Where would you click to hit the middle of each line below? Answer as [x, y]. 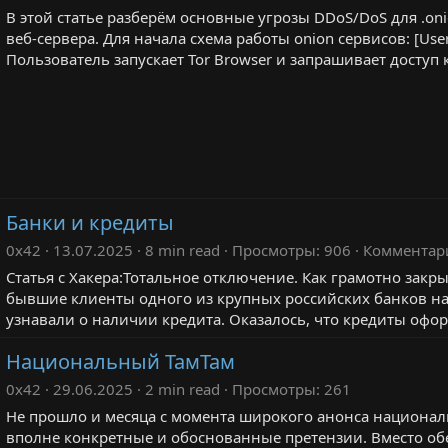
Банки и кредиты [90, 222]
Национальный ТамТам [120, 361]
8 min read [182, 250]
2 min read [182, 389]
